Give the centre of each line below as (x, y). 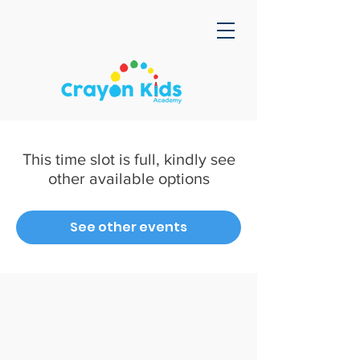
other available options (129, 178)
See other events (129, 227)
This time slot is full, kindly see (129, 159)
